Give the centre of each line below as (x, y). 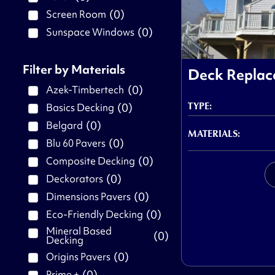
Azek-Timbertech (85, 90)
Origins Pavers (78, 257)
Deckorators (74, 179)
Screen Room (76, 14)
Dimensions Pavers (88, 197)
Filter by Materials (74, 70)
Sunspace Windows (90, 32)
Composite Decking (90, 161)
